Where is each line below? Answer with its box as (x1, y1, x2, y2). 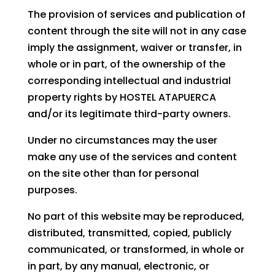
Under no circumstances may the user (27, 133, 217, 148)
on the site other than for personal (27, 166, 199, 181)
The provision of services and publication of (27, 7, 246, 22)
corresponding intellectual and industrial (27, 74, 231, 88)
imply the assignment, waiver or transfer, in (27, 41, 242, 55)
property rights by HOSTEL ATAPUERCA (27, 90, 216, 105)
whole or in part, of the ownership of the (27, 57, 225, 72)
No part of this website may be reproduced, (27, 209, 244, 224)
